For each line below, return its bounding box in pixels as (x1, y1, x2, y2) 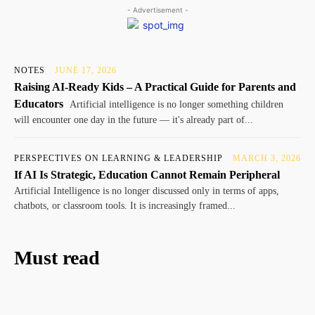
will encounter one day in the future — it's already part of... (14, 114, 253, 125)
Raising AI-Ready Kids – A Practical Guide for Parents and (14, 80, 296, 93)
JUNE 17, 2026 (55, 65, 117, 75)
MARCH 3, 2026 (233, 153, 301, 163)
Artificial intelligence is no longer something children (67, 98, 283, 110)
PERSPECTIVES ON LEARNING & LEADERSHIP (14, 153, 223, 163)
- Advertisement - (127, 5, 188, 14)
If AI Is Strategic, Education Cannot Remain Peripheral (14, 168, 280, 181)
